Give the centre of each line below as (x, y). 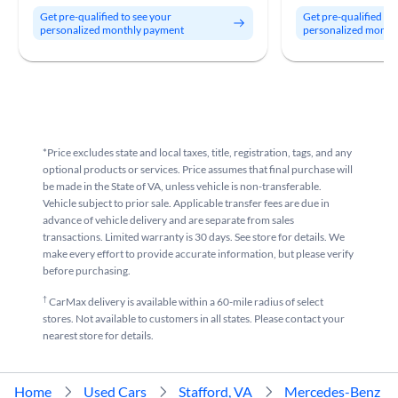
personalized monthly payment (112, 30)
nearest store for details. (98, 335)
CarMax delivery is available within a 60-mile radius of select (185, 302)
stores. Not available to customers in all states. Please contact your (194, 318)
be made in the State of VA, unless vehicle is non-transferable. (182, 186)
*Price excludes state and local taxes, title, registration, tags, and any (197, 152)
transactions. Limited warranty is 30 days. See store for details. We (194, 237)
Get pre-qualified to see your (106, 16)
